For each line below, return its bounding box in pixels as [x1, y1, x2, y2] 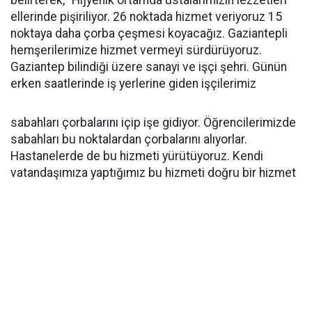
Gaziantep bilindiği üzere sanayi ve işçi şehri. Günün [10, 60, 287, 74]
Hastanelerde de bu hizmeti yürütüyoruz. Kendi [10, 149, 263, 163]
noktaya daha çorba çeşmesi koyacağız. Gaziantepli [10, 26, 288, 40]
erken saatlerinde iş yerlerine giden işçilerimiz [10, 77, 256, 91]
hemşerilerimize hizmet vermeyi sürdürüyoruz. [10, 43, 262, 57]
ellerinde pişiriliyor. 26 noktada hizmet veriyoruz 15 [10, 10, 282, 24]
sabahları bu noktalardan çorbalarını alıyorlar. [10, 132, 247, 146]
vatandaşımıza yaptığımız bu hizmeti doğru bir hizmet [10, 166, 296, 180]
